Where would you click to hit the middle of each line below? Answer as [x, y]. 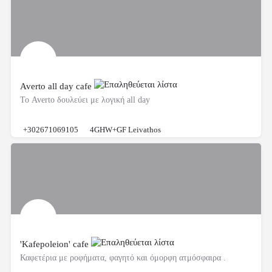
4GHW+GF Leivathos [125, 129]
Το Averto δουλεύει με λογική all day [85, 100]
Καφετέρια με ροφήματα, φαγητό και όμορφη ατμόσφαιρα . [123, 257]
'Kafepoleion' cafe [56, 244]
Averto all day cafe [57, 86]
